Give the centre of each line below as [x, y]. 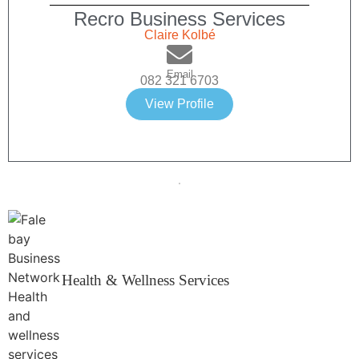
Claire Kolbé [179, 35]
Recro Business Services [179, 19]
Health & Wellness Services [146, 280]
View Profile [179, 104]
